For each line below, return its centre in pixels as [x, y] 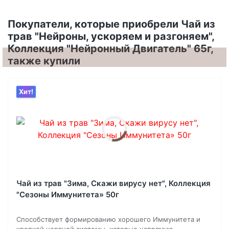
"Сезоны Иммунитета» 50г [68, 195]
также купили [44, 61]
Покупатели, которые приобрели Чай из [111, 24]
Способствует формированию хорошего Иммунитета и [108, 220]
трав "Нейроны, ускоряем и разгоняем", [111, 37]
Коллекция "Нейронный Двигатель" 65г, [110, 49]
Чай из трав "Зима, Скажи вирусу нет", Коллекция [113, 184]
